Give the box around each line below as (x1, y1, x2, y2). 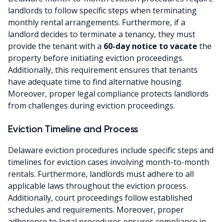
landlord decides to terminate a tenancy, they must (8, 28, 195, 40)
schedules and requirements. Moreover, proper (8, 204, 184, 215)
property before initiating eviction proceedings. (8, 52, 184, 63)
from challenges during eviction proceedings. (8, 100, 175, 111)
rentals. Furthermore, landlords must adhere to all (8, 168, 194, 179)
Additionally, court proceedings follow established (8, 192, 192, 203)
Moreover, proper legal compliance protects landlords (8, 88, 209, 99)
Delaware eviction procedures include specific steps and (8, 144, 214, 156)
